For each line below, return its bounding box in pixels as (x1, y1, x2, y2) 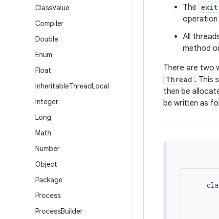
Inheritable (35, 82, 69, 90)
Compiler (35, 19, 64, 28)
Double (35, 35, 58, 44)
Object (35, 160, 57, 169)
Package (35, 175, 63, 184)
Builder (61, 207, 83, 216)
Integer (35, 97, 58, 106)
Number (35, 144, 60, 153)
